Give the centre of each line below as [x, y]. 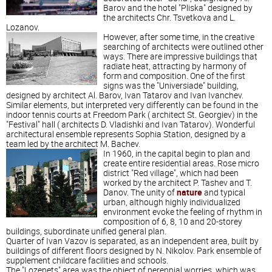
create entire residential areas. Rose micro [181, 163]
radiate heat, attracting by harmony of [175, 66]
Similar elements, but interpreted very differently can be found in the [132, 105]
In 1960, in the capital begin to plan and [177, 154]
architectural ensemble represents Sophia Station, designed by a [126, 134]
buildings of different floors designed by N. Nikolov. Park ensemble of [134, 251]
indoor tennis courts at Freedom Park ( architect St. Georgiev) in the [132, 115]
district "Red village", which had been [171, 173]
